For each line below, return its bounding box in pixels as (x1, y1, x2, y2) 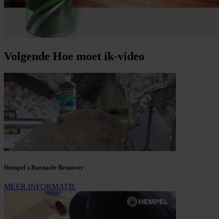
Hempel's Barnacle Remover (4, 164, 84, 172)
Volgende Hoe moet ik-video (4, 50, 145, 63)
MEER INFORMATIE (4, 182, 76, 191)
